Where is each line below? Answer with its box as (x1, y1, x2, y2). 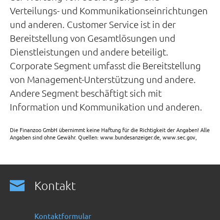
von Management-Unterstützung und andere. (10, 73, 196, 85)
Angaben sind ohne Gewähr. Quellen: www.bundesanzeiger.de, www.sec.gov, (10, 133, 197, 141)
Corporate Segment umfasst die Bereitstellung (10, 59, 201, 71)
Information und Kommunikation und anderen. (10, 101, 202, 112)
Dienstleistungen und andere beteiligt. (10, 46, 168, 57)
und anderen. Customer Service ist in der (10, 18, 176, 30)
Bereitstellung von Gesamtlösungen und (10, 32, 175, 44)
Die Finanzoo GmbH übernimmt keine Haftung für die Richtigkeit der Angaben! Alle (10, 126, 210, 134)
